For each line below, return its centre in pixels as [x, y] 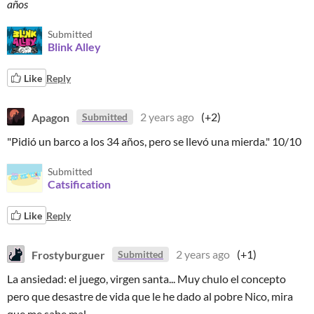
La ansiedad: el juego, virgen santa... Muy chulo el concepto [146, 279]
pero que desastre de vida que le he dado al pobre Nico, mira [150, 296]
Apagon [50, 117]
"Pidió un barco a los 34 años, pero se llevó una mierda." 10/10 [154, 141]
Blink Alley [74, 47]
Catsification [79, 184]
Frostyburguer [68, 254]
